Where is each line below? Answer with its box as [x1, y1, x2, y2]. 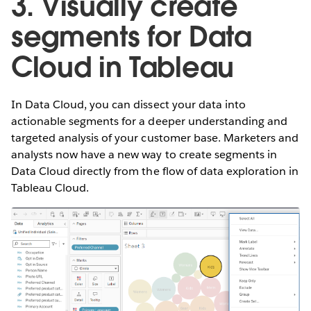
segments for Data [11, 19, 252, 56]
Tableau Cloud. [11, 180, 92, 196]
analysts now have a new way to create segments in [11, 147, 277, 162]
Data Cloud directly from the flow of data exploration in [11, 164, 299, 179]
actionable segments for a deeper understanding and [11, 114, 287, 129]
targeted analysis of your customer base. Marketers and [11, 131, 299, 146]
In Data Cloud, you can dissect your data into [11, 97, 246, 112]
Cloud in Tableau [11, 49, 234, 86]
